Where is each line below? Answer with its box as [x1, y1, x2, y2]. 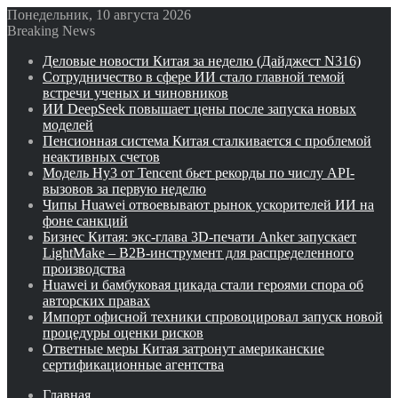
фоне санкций [43, 213, 128, 228]
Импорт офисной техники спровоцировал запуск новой [43, 309, 383, 324]
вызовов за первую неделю [43, 181, 206, 196]
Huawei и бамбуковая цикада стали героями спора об [43, 277, 363, 292]
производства [43, 261, 125, 276]
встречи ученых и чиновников [43, 85, 228, 100]
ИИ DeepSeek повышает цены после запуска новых [43, 101, 356, 116]
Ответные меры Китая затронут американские [43, 341, 324, 356]
